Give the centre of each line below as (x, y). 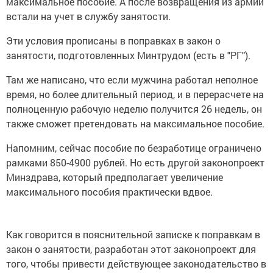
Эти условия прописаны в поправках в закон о (113, 41)
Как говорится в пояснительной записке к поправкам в (133, 234)
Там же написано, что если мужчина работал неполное (132, 80)
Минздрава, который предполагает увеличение (115, 177)
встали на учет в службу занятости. (88, 16)
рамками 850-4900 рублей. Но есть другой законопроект (135, 162)
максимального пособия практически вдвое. (109, 192)
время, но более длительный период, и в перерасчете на (135, 94)
